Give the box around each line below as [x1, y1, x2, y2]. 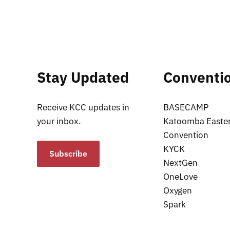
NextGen [163, 157, 198, 169]
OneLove [163, 171, 198, 183]
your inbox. [37, 116, 81, 127]
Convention [163, 129, 208, 141]
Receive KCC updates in [37, 102, 129, 113]
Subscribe [49, 148, 87, 159]
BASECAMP [163, 102, 208, 113]
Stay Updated [37, 67, 129, 87]
